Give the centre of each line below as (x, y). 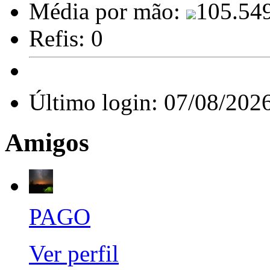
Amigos (47, 142)
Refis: (60, 38)
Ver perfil (74, 253)
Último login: (96, 102)
